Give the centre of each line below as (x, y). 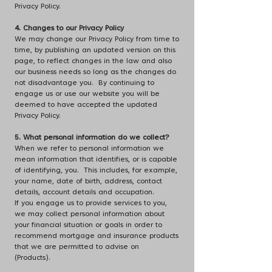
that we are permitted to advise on (77, 247)
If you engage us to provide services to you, (91, 203)
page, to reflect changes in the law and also (93, 61)
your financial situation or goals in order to (88, 225)
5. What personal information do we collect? (92, 138)
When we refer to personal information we (89, 149)
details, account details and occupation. (84, 192)
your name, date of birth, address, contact (88, 182)
